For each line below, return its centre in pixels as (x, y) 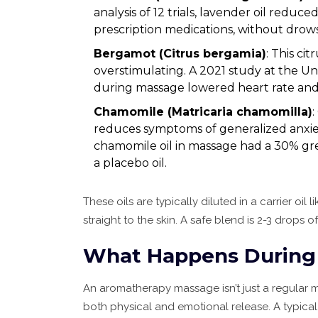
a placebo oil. (130, 163)
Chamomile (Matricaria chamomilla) (203, 112)
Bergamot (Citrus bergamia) (180, 54)
